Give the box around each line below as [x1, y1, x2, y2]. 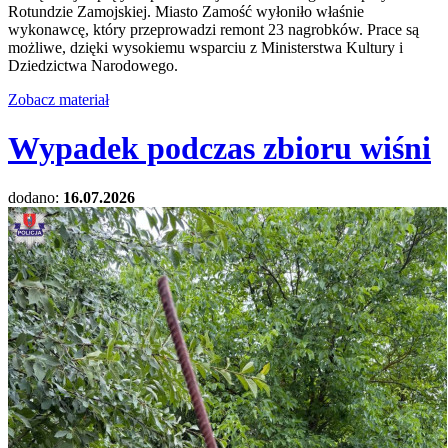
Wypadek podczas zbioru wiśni [8, 130, 431, 167]
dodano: [8, 188, 63, 206]
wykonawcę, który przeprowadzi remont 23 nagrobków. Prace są [8, 21, 419, 39]
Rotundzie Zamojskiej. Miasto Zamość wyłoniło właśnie [8, 3, 364, 21]
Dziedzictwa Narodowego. [8, 57, 178, 75]
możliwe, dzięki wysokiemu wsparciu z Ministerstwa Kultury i [8, 39, 403, 57]
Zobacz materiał [8, 91, 109, 109]
